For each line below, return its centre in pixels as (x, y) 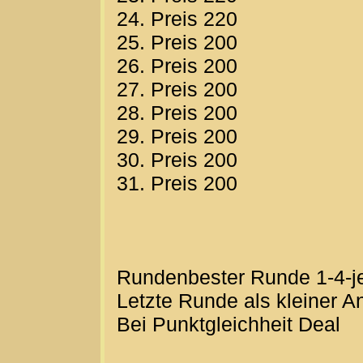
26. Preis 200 (177, 66)
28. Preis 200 (177, 113)
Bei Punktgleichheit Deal (228, 325)
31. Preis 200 (177, 184)
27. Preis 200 (177, 90)
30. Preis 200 (177, 160)
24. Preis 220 (177, 19)
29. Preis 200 (177, 137)
